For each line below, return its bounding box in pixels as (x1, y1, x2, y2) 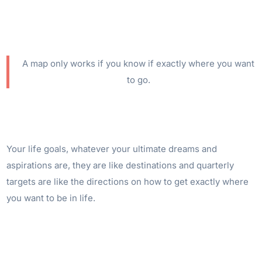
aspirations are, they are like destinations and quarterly (6, 159, 235, 171)
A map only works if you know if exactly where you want (22, 57, 254, 69)
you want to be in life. (6, 192, 96, 204)
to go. (126, 74, 150, 85)
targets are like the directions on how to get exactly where (6, 175, 249, 187)
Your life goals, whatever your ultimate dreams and (6, 143, 218, 154)
